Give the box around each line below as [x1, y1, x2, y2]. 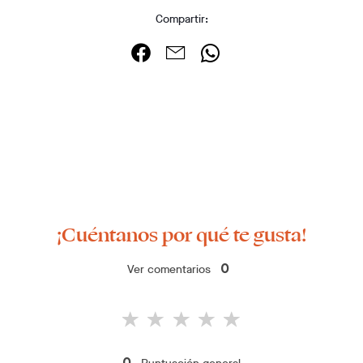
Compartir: [155, 11, 208, 27]
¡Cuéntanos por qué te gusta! [57, 220, 306, 250]
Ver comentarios [127, 262, 211, 277]
